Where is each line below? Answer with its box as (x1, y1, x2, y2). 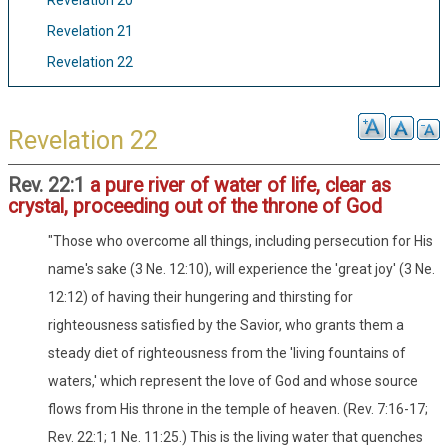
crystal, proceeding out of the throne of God (8, 195, 382, 219)
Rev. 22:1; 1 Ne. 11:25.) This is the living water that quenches (48, 429, 423, 446)
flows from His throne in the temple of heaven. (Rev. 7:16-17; (48, 401, 428, 418)
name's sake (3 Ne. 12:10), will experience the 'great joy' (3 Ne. (48, 261, 435, 278)
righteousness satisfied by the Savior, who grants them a (48, 317, 404, 334)
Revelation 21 (47, 23, 133, 40)
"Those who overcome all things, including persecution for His (48, 233, 433, 250)
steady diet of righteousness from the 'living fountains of (48, 345, 406, 362)
